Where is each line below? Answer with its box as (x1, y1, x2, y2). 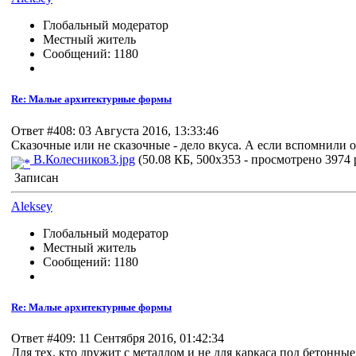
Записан (11, 170, 59, 184)
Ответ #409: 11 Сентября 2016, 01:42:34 (11, 331, 224, 345)
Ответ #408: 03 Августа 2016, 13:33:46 (11, 123, 219, 137)
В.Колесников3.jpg (30, 152, 135, 166)
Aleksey (11, 199, 52, 213)
